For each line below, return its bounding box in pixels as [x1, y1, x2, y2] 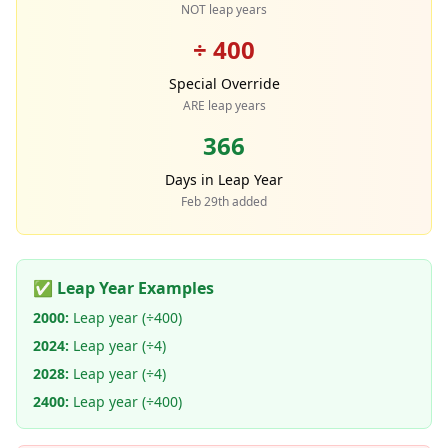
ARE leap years [182, 97, 266, 114]
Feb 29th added [181, 193, 267, 210]
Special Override [168, 74, 280, 93]
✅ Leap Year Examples [33, 277, 214, 299]
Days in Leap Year [165, 170, 283, 189]
